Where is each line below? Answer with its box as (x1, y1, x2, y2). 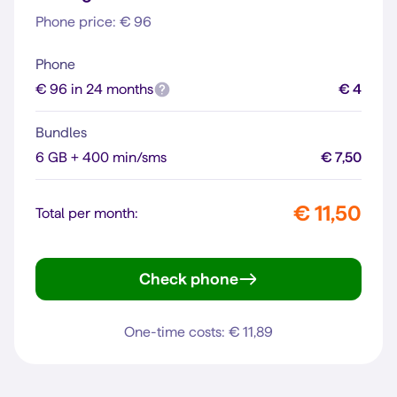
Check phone (139, 270, 238, 287)
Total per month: (35, 206, 138, 221)
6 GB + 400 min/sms (35, 150, 167, 165)
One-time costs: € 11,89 (124, 324, 273, 339)
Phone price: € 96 (35, 14, 152, 29)
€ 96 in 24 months (35, 82, 153, 97)
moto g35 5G (197, 283, 293, 300)
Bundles (35, 125, 87, 140)
